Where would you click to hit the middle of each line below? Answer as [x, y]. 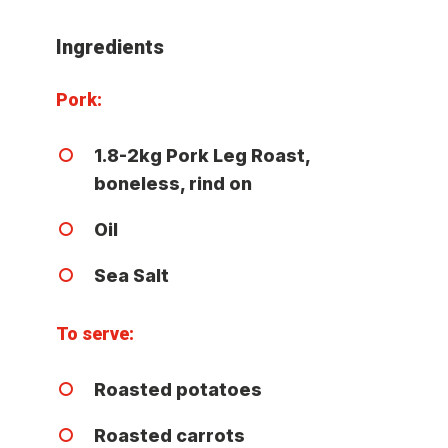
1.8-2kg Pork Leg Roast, [202, 155]
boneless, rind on [173, 183]
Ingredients [110, 46]
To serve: [95, 333]
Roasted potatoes [178, 389]
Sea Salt [132, 275]
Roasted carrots [170, 435]
